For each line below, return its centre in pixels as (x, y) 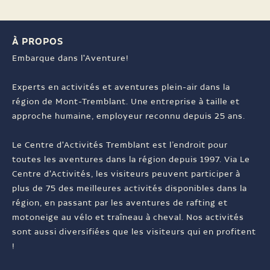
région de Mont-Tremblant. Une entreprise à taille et (126, 102)
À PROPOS (38, 42)
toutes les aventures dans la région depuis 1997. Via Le (131, 160)
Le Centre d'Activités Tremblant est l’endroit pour (120, 146)
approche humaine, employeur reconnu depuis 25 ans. (129, 117)
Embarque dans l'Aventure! (71, 59)
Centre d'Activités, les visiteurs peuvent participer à (126, 174)
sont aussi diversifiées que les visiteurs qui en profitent (134, 232)
